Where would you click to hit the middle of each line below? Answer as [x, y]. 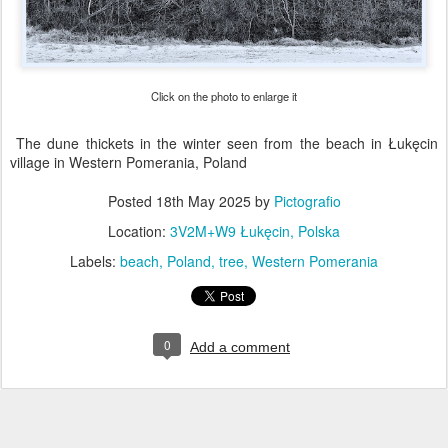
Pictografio [307, 201]
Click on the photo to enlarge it [224, 96]
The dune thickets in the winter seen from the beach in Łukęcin [224, 143]
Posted [131, 201]
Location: [139, 231]
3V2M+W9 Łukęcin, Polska [255, 231]
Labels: [95, 261]
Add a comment [240, 347]
